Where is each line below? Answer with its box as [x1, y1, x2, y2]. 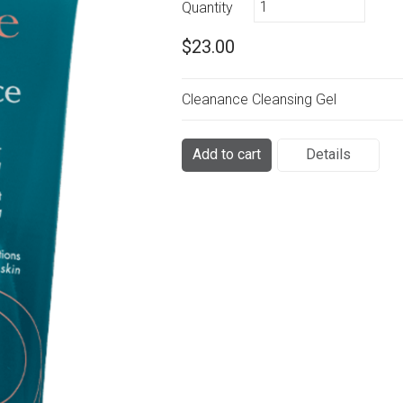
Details [306, 146, 352, 164]
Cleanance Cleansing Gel [182, 91, 337, 109]
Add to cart [193, 146, 262, 164]
